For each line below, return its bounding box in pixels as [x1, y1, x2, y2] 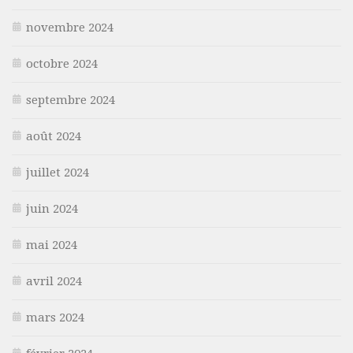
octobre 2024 [26, 56, 98, 71]
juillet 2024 [26, 165, 89, 180]
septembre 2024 [26, 92, 115, 107]
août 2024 [26, 128, 81, 143]
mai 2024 [26, 237, 77, 252]
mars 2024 [26, 310, 84, 325]
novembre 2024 [26, 20, 113, 35]
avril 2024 [26, 273, 82, 288]
